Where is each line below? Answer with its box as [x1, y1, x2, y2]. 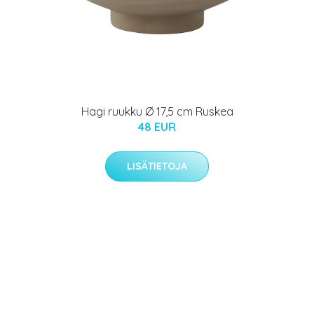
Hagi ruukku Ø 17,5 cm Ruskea [81, 104, 233, 119]
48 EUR [138, 120, 176, 135]
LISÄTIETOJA [127, 160, 187, 173]
